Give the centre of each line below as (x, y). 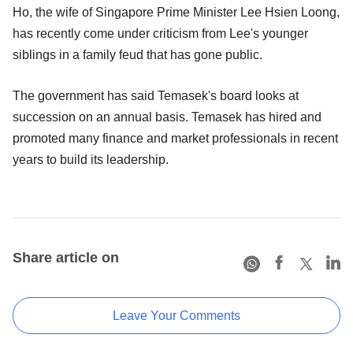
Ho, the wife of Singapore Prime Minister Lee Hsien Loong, (176, 12)
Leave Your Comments (176, 315)
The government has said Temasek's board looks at (156, 95)
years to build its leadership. (91, 159)
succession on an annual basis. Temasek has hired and (167, 117)
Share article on (66, 257)
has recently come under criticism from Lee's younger (160, 33)
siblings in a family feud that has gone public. (137, 54)
